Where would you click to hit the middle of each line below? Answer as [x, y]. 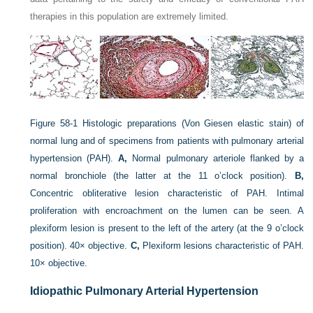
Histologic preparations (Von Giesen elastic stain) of [193, 124]
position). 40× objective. [80, 246]
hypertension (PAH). [74, 159]
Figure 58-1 [54, 124]
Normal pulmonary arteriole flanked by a [216, 159]
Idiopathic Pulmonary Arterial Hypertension [145, 291]
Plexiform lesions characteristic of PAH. [221, 246]
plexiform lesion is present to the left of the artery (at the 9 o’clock [167, 228]
